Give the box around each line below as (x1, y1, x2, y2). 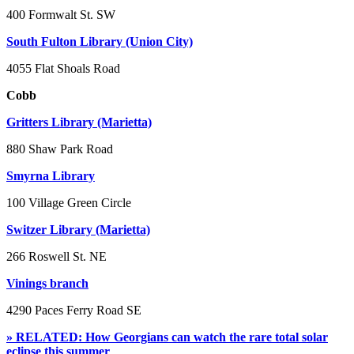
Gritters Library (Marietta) (6, 115, 152, 129)
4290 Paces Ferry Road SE (6, 303, 141, 317)
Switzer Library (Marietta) (6, 222, 150, 236)
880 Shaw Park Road (6, 141, 113, 156)
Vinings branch (6, 276, 88, 290)
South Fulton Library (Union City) (6, 34, 193, 48)
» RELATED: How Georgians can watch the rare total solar (6, 330, 328, 344)
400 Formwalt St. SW (6, 7, 115, 21)
